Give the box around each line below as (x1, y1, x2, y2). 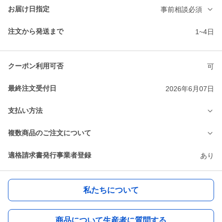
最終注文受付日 (8, 84, 56, 93)
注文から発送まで (8, 27, 63, 36)
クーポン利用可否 (8, 62, 63, 70)
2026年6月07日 (166, 84, 214, 93)
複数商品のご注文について (8, 129, 91, 137)
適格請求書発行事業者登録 (8, 151, 91, 160)
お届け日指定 (8, 5, 50, 13)
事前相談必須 (161, 5, 202, 13)
